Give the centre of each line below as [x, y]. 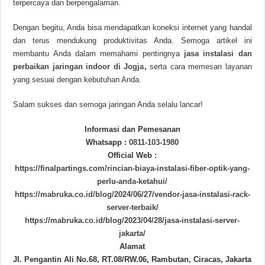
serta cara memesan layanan [199, 67]
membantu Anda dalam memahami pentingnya [96, 54]
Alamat [132, 246]
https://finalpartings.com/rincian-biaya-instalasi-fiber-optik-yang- [132, 168]
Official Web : [132, 155]
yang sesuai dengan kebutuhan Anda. [77, 80]
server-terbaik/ [132, 207]
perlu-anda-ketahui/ [132, 181]
